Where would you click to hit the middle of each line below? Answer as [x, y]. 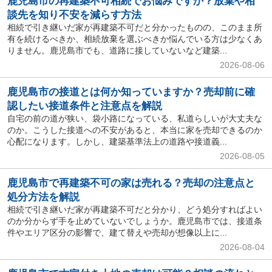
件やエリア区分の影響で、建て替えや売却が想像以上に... [117, 232]
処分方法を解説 [43, 197]
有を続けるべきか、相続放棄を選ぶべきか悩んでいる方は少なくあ [134, 39]
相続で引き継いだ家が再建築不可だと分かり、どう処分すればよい [134, 209]
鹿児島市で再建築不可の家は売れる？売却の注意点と [131, 183]
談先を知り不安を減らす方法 [74, 15]
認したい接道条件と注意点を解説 [84, 106]
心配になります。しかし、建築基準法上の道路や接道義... [117, 142]
